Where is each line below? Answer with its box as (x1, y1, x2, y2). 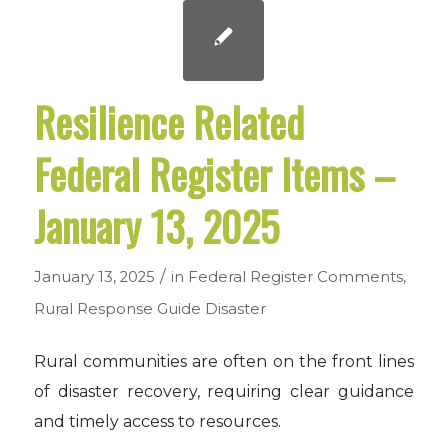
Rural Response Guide (33, 300, 201, 319)
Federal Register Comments (187, 268, 403, 287)
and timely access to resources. (33, 411, 281, 431)
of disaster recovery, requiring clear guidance (33, 381, 415, 401)
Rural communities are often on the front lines (33, 351, 415, 371)
